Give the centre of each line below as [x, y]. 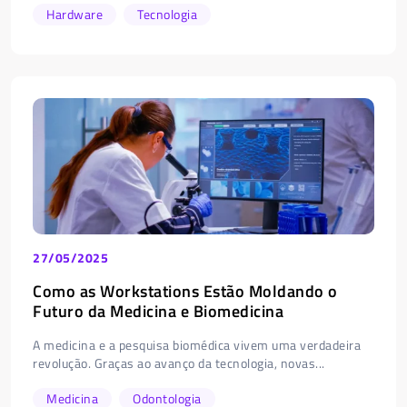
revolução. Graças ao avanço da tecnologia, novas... [179, 362]
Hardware [74, 14]
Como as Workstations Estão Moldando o [185, 291]
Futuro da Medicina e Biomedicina [158, 311]
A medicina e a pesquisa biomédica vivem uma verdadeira [197, 344]
